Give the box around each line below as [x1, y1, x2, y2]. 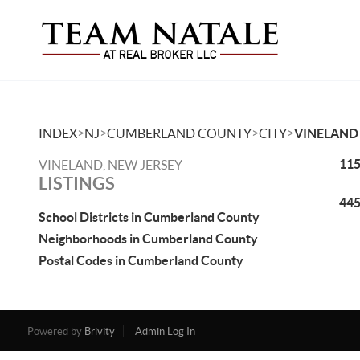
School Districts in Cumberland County [39, 210, 260, 224]
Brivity [84, 325, 115, 337]
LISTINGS [39, 173, 115, 193]
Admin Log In [134, 325, 195, 337]
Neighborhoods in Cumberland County [39, 231, 258, 246]
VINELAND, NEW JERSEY [39, 157, 182, 172]
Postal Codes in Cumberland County [39, 253, 243, 268]
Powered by [27, 325, 84, 337]
